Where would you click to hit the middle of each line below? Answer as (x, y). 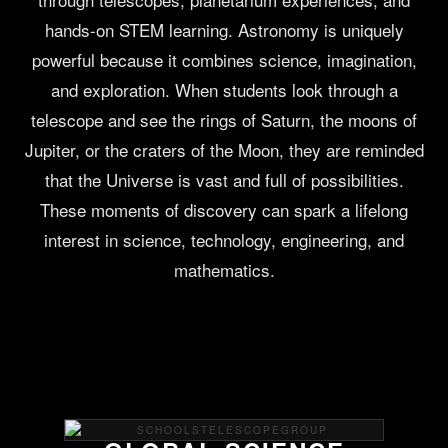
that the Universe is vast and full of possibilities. (224, 180)
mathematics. (224, 270)
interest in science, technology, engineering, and (224, 240)
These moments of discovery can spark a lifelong (224, 210)
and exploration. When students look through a (224, 90)
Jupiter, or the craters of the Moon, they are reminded (224, 150)
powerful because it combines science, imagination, (224, 60)
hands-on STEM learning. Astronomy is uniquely (224, 30)
